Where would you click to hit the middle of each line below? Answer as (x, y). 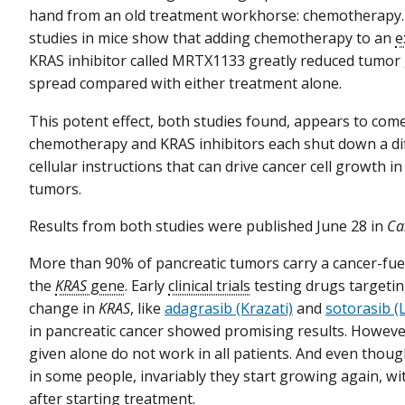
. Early (146, 285)
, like (147, 308)
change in (64, 308)
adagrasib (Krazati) (229, 308)
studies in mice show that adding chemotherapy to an (212, 38)
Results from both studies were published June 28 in (208, 226)
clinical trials (209, 285)
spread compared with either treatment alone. (185, 84)
